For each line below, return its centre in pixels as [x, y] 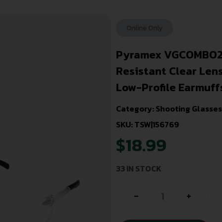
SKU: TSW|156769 [147, 124]
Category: [136, 108]
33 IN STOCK [139, 169]
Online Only [144, 28]
